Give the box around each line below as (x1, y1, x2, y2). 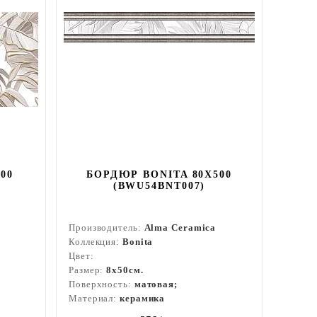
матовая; (134, 279, 178, 289)
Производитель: (69, 222, 144, 233)
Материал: (69, 293, 120, 304)
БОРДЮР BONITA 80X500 (86, 169, 232, 180)
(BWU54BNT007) (113, 180, 206, 191)
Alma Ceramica (144, 222, 217, 233)
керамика (120, 293, 166, 304)
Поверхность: (69, 279, 134, 289)
